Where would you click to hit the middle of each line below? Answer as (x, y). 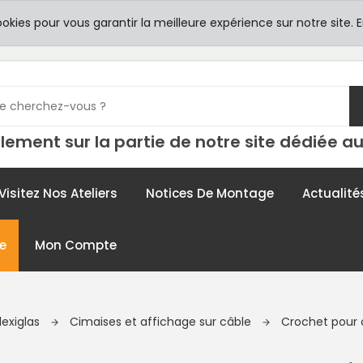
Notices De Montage (210, 193)
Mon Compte (76, 245)
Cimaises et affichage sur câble (162, 322)
